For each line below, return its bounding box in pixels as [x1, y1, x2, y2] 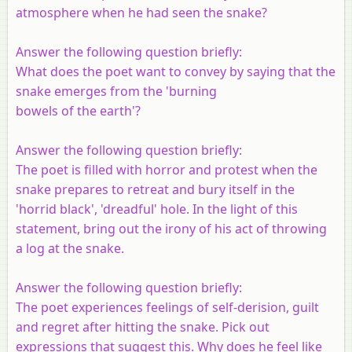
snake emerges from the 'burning [16, 82, 217, 100]
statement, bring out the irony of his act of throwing [16, 219, 327, 237]
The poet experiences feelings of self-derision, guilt [16, 298, 319, 316]
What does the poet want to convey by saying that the [16, 62, 335, 80]
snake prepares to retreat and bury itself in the [16, 180, 295, 198]
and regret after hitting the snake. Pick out [16, 317, 269, 335]
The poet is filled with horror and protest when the [16, 160, 317, 178]
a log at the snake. [16, 239, 124, 257]
